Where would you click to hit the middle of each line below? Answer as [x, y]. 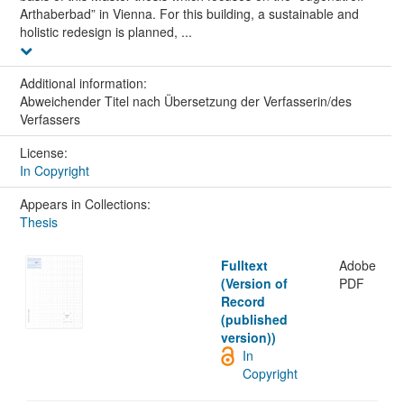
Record [243, 301]
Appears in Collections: [85, 203]
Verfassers [50, 119]
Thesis [38, 221]
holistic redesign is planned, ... [106, 31]
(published [254, 319]
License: [45, 152]
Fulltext [244, 265]
